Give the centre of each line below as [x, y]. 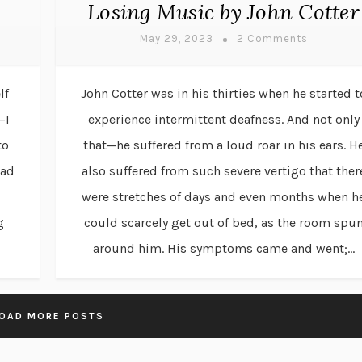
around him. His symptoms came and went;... [223, 249]
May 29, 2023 [176, 39]
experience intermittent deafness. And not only [223, 120]
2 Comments [272, 39]
